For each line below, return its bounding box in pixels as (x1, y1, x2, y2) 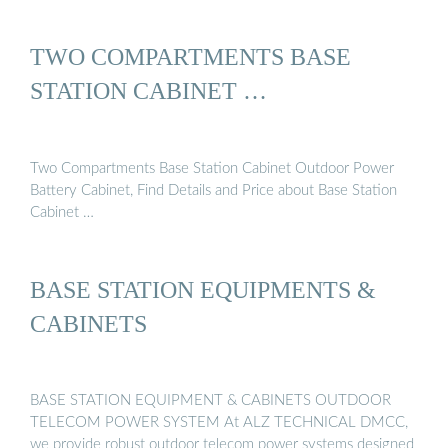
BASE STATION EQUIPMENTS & (30, 276, 376, 304)
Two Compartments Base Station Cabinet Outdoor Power (30, 160, 394, 176)
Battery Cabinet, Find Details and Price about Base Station (30, 182, 397, 198)
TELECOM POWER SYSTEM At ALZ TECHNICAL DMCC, (30, 415, 408, 431)
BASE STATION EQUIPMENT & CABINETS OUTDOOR (30, 393, 391, 409)
